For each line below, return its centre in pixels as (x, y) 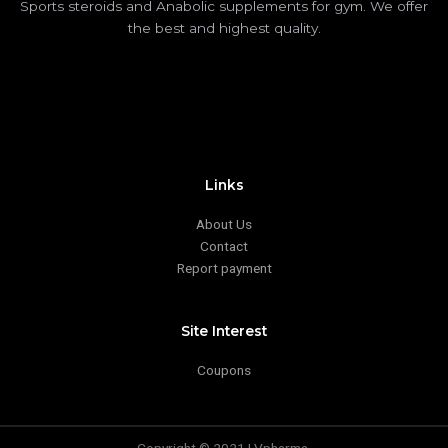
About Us (224, 223)
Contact (224, 245)
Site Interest (224, 330)
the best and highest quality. (224, 28)
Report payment (224, 267)
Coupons (224, 369)
